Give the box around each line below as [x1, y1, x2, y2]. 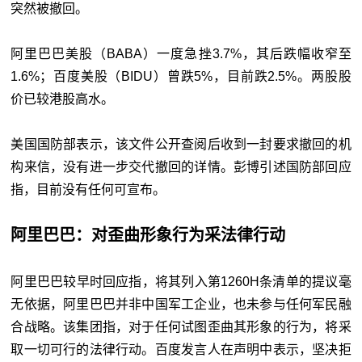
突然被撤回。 [11, 2, 89, 16]
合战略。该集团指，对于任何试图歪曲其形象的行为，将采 [11, 320, 351, 335]
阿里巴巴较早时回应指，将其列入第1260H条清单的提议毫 [11, 275, 351, 289]
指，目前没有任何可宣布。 [11, 183, 166, 197]
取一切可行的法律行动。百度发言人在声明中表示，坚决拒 [11, 343, 351, 357]
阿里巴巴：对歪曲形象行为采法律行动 [11, 226, 286, 245]
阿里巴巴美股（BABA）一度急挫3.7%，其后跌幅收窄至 [11, 47, 351, 61]
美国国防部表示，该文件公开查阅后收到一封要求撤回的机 [11, 137, 351, 152]
